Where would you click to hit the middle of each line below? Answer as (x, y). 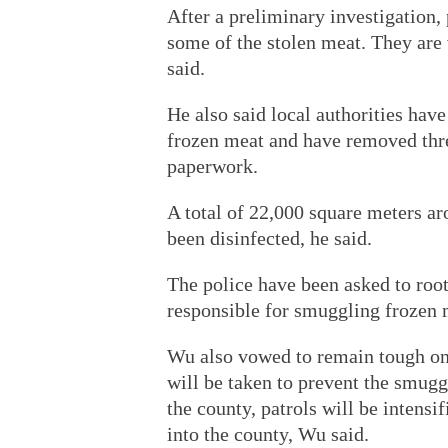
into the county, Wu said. (268, 434)
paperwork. (212, 166)
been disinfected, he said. (269, 238)
